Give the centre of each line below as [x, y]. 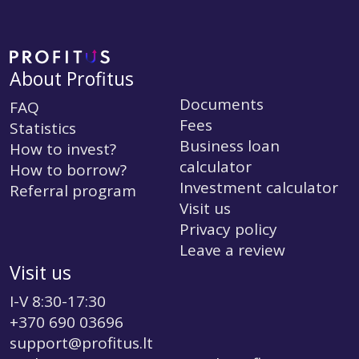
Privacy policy [228, 229]
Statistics [43, 128]
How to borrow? [68, 170]
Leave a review [232, 250]
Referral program [73, 191]
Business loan [230, 146]
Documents [222, 104]
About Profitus [72, 79]
